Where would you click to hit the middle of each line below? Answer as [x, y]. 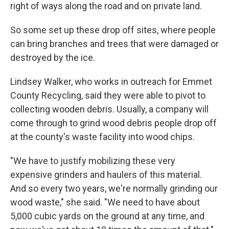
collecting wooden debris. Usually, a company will [109, 109]
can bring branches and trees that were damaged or [114, 44]
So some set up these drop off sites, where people [113, 30]
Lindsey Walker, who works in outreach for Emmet [111, 82]
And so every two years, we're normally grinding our [114, 188]
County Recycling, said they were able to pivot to [108, 95]
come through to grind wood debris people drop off [113, 123]
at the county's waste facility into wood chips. [102, 137]
